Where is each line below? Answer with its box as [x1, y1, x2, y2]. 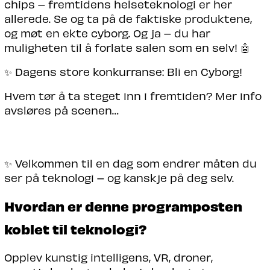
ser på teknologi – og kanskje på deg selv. [4, 171, 234, 184]
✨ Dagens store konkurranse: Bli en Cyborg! [4, 64, 242, 78]
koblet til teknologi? [4, 219, 147, 237]
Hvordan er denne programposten [4, 196, 242, 215]
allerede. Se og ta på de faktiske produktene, [4, 11, 252, 25]
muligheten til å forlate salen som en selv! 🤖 [4, 40, 250, 54]
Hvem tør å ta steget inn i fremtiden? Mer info [4, 89, 262, 102]
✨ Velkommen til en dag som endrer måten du [4, 156, 257, 169]
